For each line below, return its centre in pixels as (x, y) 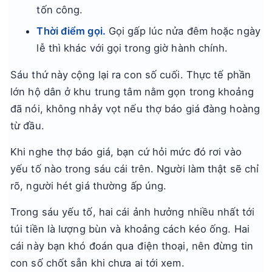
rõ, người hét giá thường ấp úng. (89, 186)
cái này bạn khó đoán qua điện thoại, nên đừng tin (132, 246)
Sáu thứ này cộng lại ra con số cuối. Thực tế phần (131, 75)
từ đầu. (27, 126)
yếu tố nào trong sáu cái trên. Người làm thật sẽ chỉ (135, 169)
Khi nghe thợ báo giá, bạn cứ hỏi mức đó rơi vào (126, 152)
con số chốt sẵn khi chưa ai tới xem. (97, 263)
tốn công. (60, 10)
